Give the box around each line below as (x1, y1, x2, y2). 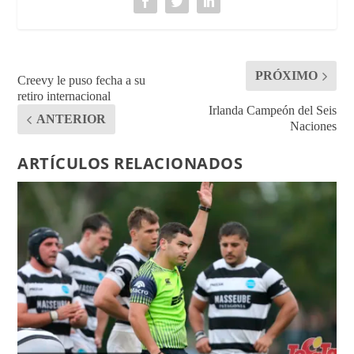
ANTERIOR (36, 112, 107, 126)
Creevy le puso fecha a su (17, 73, 146, 88)
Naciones (289, 119, 337, 134)
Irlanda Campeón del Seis (208, 104, 337, 118)
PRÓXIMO (254, 69, 318, 83)
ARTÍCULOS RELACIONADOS (17, 153, 243, 175)
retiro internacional (17, 89, 111, 104)
